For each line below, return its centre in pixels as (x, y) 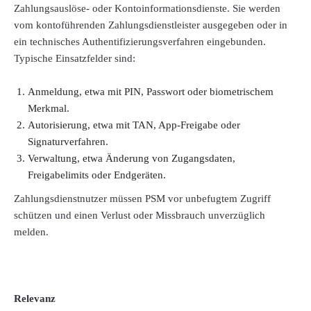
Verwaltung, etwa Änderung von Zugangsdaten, (132, 159)
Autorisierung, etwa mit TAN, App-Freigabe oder (134, 125)
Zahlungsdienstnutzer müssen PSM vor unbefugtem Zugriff (142, 199)
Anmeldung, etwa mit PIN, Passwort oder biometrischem (151, 92)
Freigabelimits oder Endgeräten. (97, 175)
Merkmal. (49, 109)
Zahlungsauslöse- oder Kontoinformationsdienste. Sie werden (147, 9)
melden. (31, 232)
